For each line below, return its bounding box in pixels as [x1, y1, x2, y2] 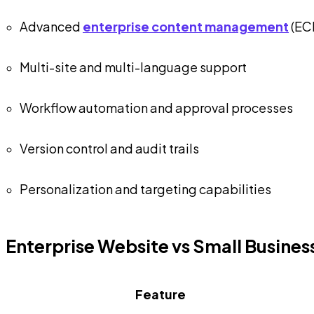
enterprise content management [83, 18, 289, 34]
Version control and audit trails [20, 139, 199, 156]
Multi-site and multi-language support [20, 58, 247, 75]
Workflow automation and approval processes [20, 99, 293, 116]
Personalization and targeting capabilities [20, 180, 271, 197]
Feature [135, 285, 186, 302]
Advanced [20, 18, 83, 34]
